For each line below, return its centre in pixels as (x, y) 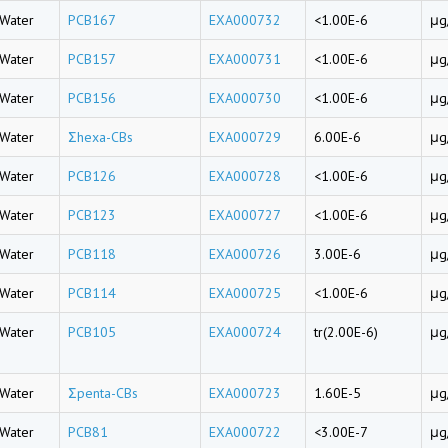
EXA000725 (245, 293)
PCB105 (92, 332)
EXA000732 (245, 20)
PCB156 (92, 98)
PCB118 (92, 254)
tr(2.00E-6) (346, 332)
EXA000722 (245, 432)
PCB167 (92, 20)
